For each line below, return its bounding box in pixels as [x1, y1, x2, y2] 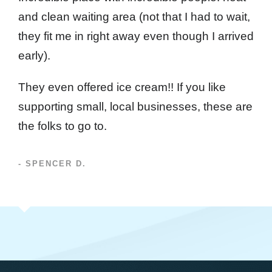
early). [18, 49, 50, 62]
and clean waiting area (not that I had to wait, [18, 10, 250, 23]
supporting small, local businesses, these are [18, 100, 253, 113]
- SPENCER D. [18, 158, 86, 168]
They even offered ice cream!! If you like [18, 80, 226, 93]
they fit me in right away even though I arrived [18, 29, 254, 42]
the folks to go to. [18, 119, 107, 132]
